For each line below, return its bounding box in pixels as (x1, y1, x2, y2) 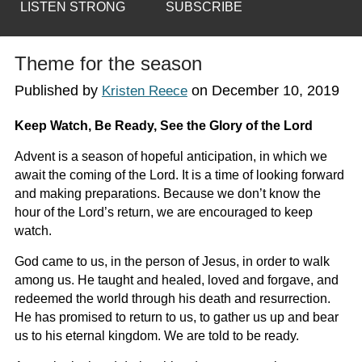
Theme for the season (14, 53, 202, 75)
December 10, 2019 (211, 82, 339, 99)
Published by (14, 82, 102, 99)
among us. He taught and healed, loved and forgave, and (14, 273, 339, 288)
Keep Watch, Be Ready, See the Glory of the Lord (14, 119, 313, 133)
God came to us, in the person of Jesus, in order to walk (14, 255, 330, 269)
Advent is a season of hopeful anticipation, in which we (14, 149, 327, 164)
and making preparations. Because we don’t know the (14, 187, 321, 201)
